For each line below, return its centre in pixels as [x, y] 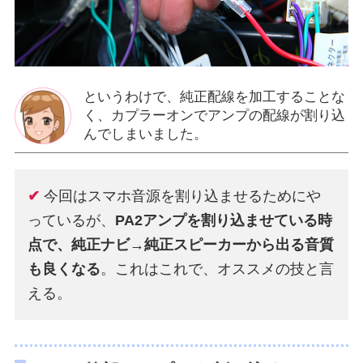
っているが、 [72, 220]
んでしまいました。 [145, 134]
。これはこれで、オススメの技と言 [218, 269]
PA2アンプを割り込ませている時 [224, 220]
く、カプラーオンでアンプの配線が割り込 [214, 115]
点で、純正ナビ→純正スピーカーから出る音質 [181, 244]
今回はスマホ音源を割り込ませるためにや [183, 196]
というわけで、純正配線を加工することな [214, 96]
